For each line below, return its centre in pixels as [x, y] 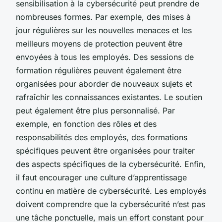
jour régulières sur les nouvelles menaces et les [104, 30]
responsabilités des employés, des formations [102, 137]
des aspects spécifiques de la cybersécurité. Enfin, [111, 164]
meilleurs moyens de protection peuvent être [99, 43]
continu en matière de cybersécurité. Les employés [111, 191]
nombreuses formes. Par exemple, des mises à [103, 17]
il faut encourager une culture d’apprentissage [101, 177]
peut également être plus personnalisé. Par [95, 110]
